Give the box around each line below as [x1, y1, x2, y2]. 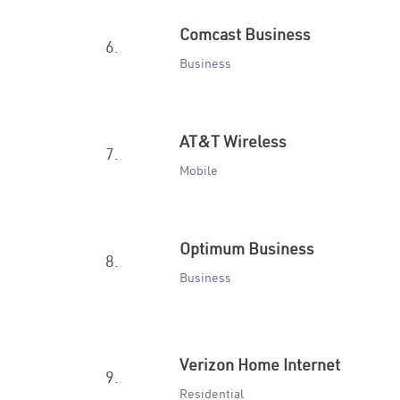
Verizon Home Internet [179, 354, 340, 375]
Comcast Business [179, 24, 311, 45]
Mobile [179, 162, 218, 179]
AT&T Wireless [179, 131, 287, 152]
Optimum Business [179, 238, 314, 259]
